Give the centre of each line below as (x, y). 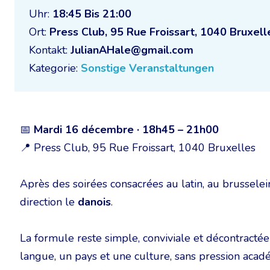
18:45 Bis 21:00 (92, 14)
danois (94, 202)
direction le (49, 202)
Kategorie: (55, 68)
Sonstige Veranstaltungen (147, 68)
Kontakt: (50, 50)
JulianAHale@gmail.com (132, 50)
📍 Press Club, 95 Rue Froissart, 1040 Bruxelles (138, 148)
